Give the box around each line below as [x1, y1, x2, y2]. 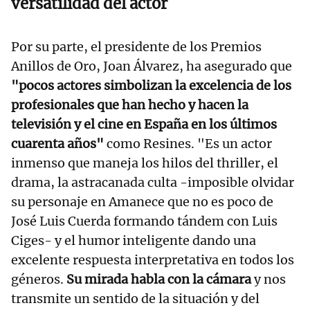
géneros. [11, 271, 66, 288]
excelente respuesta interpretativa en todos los [11, 252, 294, 268]
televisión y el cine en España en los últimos [11, 116, 277, 133]
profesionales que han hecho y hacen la [11, 97, 248, 113]
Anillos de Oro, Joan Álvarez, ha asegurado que [11, 58, 292, 75]
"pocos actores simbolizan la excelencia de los [11, 77, 291, 94]
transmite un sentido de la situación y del [11, 291, 259, 307]
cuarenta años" [11, 136, 104, 152]
